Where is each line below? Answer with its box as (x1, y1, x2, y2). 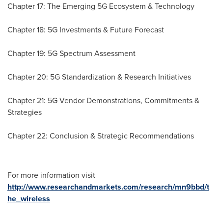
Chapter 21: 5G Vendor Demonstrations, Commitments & (7, 95, 199, 107)
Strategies (7, 107, 42, 118)
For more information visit (7, 169, 95, 181)
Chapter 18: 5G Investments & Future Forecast (7, 24, 164, 36)
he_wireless (7, 193, 50, 205)
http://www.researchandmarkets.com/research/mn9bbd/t (7, 181, 209, 193)
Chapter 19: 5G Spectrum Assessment (7, 48, 136, 59)
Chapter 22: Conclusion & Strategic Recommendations (7, 130, 194, 142)
